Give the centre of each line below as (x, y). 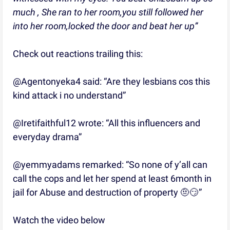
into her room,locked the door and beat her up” (106, 26)
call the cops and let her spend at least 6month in (112, 178)
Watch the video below (59, 220)
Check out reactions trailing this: (78, 53)
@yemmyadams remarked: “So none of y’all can (110, 164)
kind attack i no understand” (70, 95)
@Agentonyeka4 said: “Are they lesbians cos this (112, 81)
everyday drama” (47, 137)
